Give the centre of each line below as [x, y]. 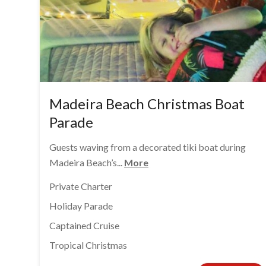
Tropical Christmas [88, 245]
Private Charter [81, 186]
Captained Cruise [84, 225]
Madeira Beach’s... [87, 163]
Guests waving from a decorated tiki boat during [148, 147]
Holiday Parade [81, 205]
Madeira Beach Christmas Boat [147, 104]
